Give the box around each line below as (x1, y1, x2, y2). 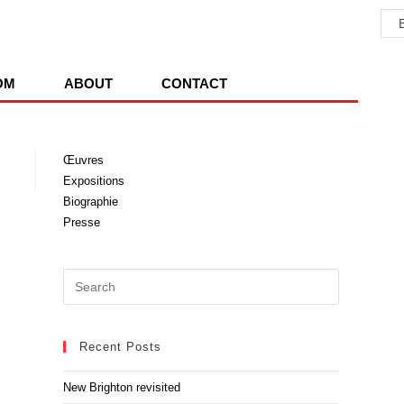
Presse (63, 216, 100, 230)
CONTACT (161, 75, 227, 91)
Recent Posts (79, 340, 161, 354)
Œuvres (63, 153, 104, 168)
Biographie (63, 195, 118, 209)
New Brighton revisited (63, 381, 180, 395)
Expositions (63, 174, 124, 188)
